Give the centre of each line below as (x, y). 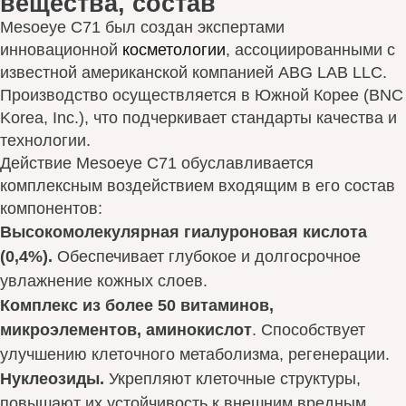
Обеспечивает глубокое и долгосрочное (207, 256)
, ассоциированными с (310, 50)
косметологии (174, 50)
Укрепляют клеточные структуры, (232, 379)
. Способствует (309, 330)
